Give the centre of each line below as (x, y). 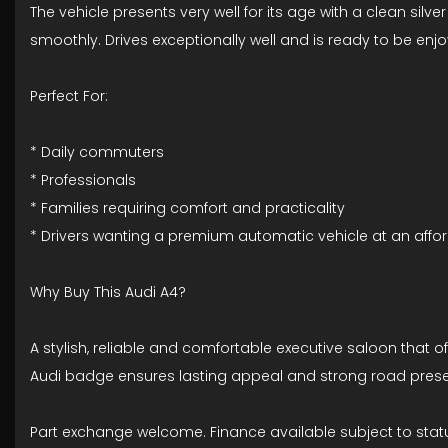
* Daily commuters (97, 152)
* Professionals (83, 180)
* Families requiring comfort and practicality (187, 208)
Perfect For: (69, 96)
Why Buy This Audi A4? (108, 292)
